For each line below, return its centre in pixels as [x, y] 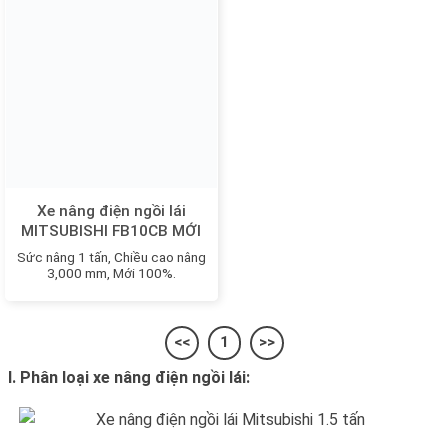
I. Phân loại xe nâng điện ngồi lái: [129, 377]
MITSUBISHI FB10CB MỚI [111, 230]
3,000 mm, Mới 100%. [111, 273]
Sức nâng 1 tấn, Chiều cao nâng [111, 257]
